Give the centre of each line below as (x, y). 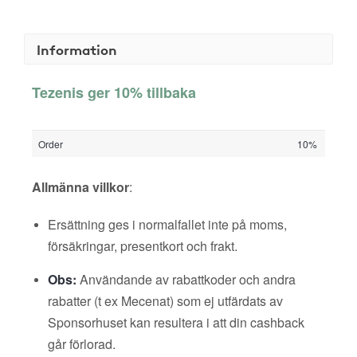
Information (77, 49)
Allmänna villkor (80, 187)
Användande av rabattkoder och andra (186, 279)
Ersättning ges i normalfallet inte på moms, (167, 224)
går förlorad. (82, 344)
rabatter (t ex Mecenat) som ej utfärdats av (165, 301)
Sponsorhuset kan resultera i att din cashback (176, 322)
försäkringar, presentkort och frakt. (143, 246)
